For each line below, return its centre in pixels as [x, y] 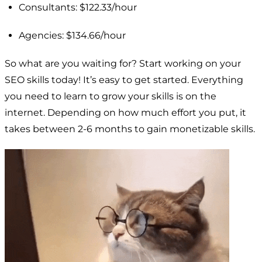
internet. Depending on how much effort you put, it [125, 112]
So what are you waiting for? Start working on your [123, 63]
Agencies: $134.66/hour [72, 35]
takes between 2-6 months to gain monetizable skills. [130, 129]
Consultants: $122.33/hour [78, 7]
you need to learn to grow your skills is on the [111, 96]
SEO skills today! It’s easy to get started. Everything [124, 80]
